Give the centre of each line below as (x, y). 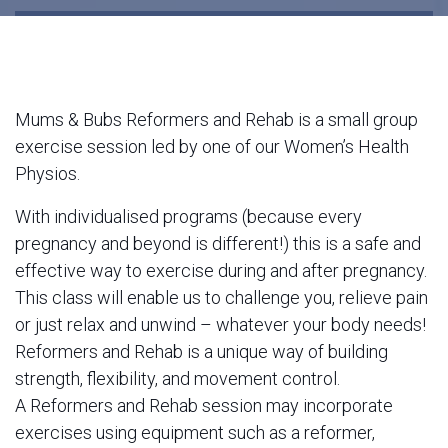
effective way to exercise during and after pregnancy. (221, 270)
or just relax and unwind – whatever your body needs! (220, 324)
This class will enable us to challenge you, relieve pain (221, 297)
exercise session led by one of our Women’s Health (212, 146)
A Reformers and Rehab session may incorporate (204, 405)
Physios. (47, 173)
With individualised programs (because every (188, 216)
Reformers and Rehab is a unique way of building (201, 351)
